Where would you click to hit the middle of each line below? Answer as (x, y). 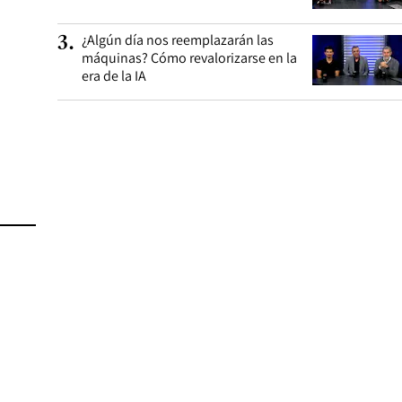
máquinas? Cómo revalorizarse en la (189, 57)
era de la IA (114, 75)
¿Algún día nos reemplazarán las (178, 39)
